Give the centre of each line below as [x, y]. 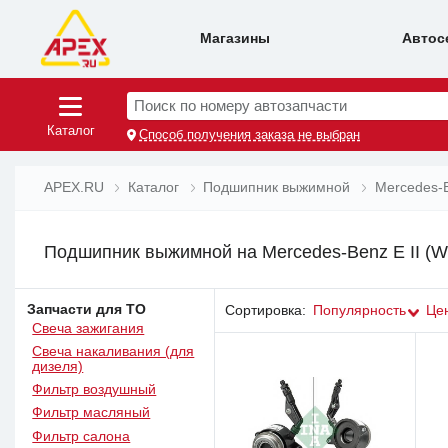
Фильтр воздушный [94, 390]
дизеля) [58, 367]
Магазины [234, 39]
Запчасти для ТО [87, 309]
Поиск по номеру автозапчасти [241, 106]
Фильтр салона [81, 436]
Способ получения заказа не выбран [250, 134]
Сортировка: [265, 310]
